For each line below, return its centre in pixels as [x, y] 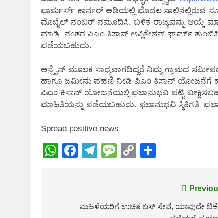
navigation [80, 208]
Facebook [112, 150]
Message [149, 150]
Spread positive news [80, 128]
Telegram [130, 150]
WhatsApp [94, 150]
